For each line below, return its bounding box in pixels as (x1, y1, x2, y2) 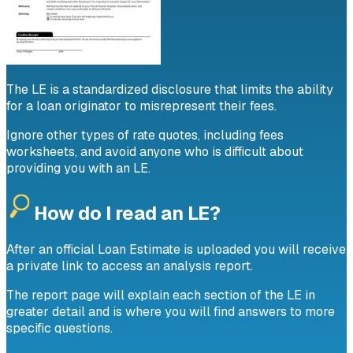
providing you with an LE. (6, 160, 150, 177)
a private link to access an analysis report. (6, 257, 253, 274)
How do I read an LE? (34, 201, 221, 226)
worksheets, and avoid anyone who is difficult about (6, 143, 303, 161)
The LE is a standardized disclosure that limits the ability (6, 81, 333, 98)
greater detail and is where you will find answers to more (6, 303, 335, 320)
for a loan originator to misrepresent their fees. (6, 98, 277, 115)
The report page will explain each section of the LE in (6, 286, 315, 303)
